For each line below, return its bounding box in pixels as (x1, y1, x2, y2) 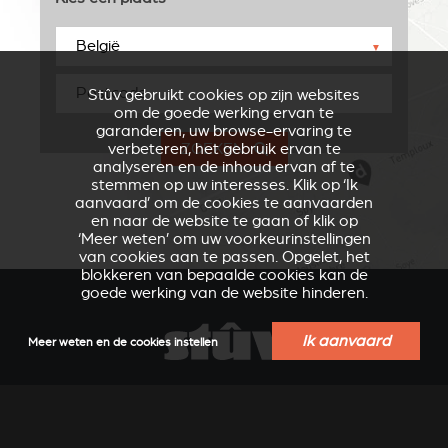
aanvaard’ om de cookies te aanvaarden (75, 194, 373, 212)
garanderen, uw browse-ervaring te (96, 122, 352, 140)
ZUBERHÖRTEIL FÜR (34, 364, 190, 383)
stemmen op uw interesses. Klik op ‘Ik (90, 176, 358, 194)
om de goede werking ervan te (114, 104, 334, 122)
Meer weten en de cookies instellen (28, 336, 218, 349)
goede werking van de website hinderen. (80, 284, 368, 302)
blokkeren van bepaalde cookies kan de (80, 266, 368, 284)
